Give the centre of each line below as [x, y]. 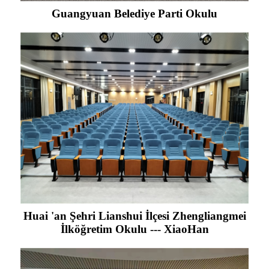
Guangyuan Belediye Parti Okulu [134, 14]
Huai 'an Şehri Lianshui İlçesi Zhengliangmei [134, 216]
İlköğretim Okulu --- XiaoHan [134, 229]
